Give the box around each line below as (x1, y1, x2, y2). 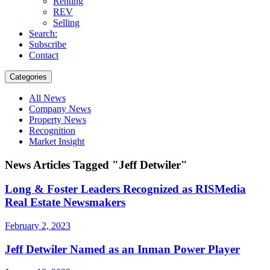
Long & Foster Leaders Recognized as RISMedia (5, 183, 246, 196)
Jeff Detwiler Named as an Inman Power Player (5, 242, 240, 256)
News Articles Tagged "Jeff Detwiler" (5, 158, 187, 171)
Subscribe (29, 39, 66, 49)
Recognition (29, 125, 75, 136)
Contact (29, 49, 58, 60)
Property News (29, 114, 86, 125)
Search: (29, 28, 57, 39)
